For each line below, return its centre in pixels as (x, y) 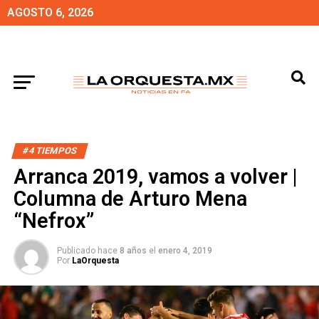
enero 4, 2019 (185, 251)
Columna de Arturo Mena (130, 199)
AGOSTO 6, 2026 (50, 12)
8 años (133, 251)
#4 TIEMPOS (49, 151)
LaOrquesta (95, 261)
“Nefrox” (53, 221)
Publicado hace (87, 251)
